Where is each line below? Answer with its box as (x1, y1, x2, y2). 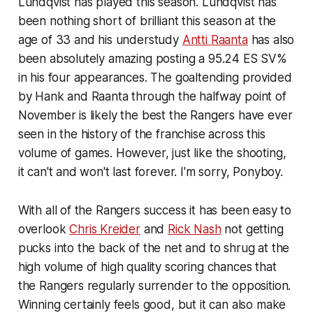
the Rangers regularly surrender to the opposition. (17, 279, 291, 293)
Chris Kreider (69, 222, 140, 237)
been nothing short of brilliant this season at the (17, 14, 277, 29)
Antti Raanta (182, 33, 248, 48)
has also (247, 33, 295, 48)
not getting (221, 222, 284, 237)
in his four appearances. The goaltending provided (17, 71, 292, 85)
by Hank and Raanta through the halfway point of (17, 89, 286, 104)
